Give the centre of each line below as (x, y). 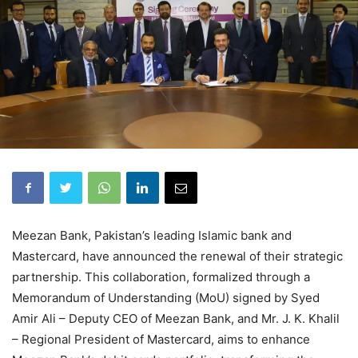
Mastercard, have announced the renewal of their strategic (177, 256)
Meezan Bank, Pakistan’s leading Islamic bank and (152, 235)
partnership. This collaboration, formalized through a (161, 276)
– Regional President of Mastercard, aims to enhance (161, 339)
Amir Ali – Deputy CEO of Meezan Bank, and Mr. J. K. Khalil (176, 318)
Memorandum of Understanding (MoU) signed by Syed (166, 297)
